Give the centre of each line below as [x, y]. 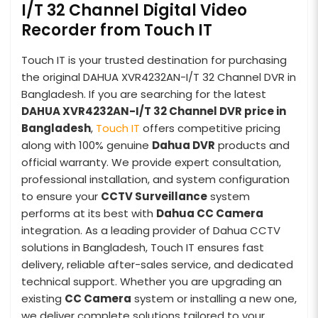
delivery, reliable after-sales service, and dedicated [157, 264]
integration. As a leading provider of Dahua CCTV [151, 230]
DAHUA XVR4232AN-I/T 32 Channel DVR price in [154, 111]
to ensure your [61, 196]
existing [43, 298]
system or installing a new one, [214, 298]
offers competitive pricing [210, 128]
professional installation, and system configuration [155, 179]
